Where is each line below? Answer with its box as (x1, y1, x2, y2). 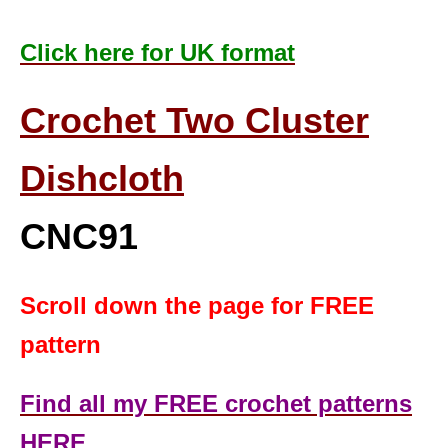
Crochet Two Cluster (20, 100, 369, 142)
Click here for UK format (20, 39, 295, 67)
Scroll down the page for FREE (20, 292, 374, 320)
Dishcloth (20, 158, 184, 200)
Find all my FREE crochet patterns (20, 390, 412, 418)
